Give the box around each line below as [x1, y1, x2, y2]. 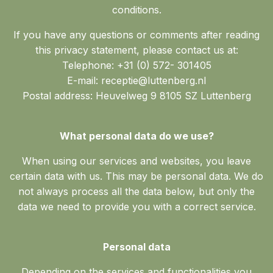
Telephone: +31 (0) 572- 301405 [62, 58, 211, 71]
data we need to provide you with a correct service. [17, 200, 256, 213]
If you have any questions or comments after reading [13, 28, 260, 41]
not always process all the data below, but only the [18, 185, 255, 197]
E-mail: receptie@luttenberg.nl [67, 74, 206, 87]
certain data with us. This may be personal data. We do [10, 169, 263, 182]
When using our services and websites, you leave [22, 154, 251, 167]
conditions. [112, 3, 161, 16]
